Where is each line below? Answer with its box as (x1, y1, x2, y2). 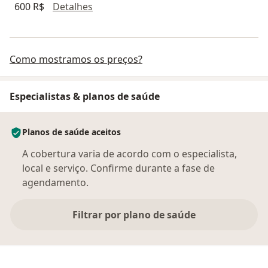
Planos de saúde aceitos (22, 126, 121, 138)
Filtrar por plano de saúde (72, 208, 196, 221)
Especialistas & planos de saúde (10, 89, 160, 103)
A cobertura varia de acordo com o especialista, (22, 147, 237, 160)
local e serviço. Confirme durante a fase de (22, 161, 215, 175)
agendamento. (22, 175, 89, 189)
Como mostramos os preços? (10, 52, 142, 66)
